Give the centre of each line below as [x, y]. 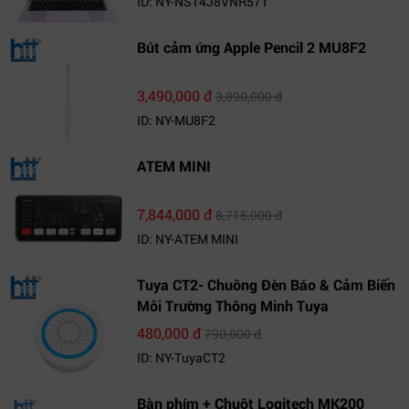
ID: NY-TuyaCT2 [181, 357]
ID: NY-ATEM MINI [188, 239]
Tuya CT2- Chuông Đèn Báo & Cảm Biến [266, 284]
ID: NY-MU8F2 [176, 120]
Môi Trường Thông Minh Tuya [233, 305]
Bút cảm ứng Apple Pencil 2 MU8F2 [252, 47]
